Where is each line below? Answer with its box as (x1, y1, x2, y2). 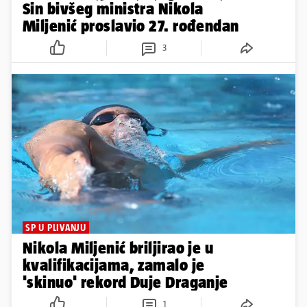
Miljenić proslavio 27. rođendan (23, 16, 239, 35)
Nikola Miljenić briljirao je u (23, 238, 214, 257)
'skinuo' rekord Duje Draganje (23, 272, 228, 291)
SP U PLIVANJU (25, 221, 86, 233)
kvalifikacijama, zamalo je (23, 255, 205, 274)
